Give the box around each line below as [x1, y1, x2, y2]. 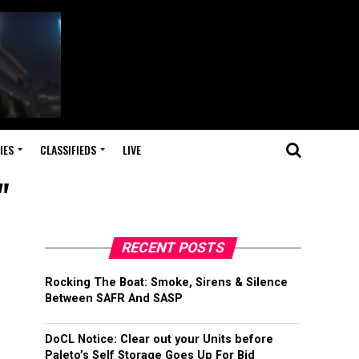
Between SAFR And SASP [45, 292, 183, 305]
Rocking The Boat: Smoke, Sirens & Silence [45, 276, 288, 289]
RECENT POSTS [119, 240, 227, 256]
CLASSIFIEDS [39, 141, 96, 158]
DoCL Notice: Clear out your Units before [45, 333, 273, 346]
